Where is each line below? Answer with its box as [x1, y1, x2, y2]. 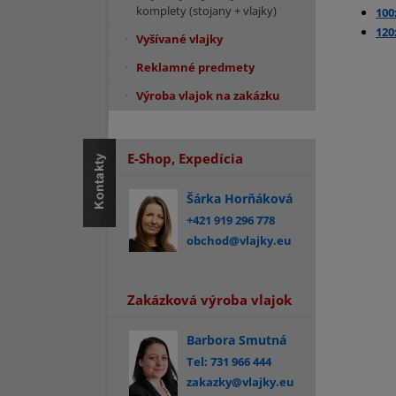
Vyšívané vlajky [136, 31, 223, 47]
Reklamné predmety [136, 59, 255, 75]
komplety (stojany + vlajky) [136, 3, 277, 19]
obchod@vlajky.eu [187, 232, 292, 248]
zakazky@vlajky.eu [187, 374, 294, 390]
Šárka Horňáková [187, 190, 293, 207]
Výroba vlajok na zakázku [136, 88, 280, 103]
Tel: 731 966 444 [187, 354, 271, 369]
